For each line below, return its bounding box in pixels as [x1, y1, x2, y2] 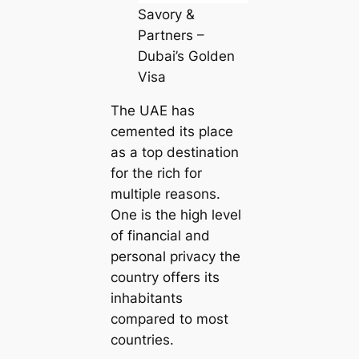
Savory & [138, 6, 196, 22]
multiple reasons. [110, 186, 220, 203]
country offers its [110, 269, 220, 286]
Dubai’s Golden [138, 47, 236, 64]
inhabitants [110, 290, 183, 307]
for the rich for [110, 165, 202, 182]
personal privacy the [110, 248, 240, 265]
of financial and [110, 228, 210, 244]
